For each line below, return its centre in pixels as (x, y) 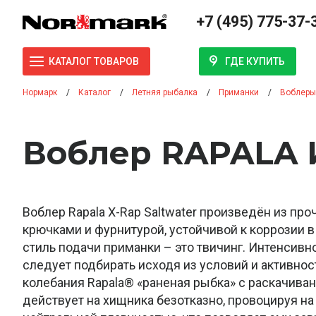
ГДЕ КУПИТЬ (255, 61)
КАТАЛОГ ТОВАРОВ (94, 62)
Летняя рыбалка (165, 92)
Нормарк (40, 92)
